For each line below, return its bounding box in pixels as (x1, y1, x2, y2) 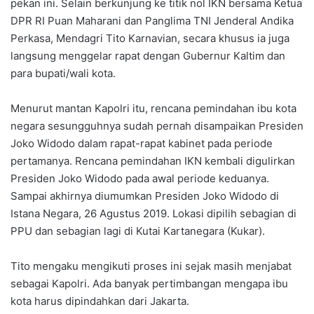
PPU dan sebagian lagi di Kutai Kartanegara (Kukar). (11, 224, 265, 238)
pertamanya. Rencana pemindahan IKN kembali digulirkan (11, 153, 295, 168)
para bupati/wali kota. (11, 66, 116, 80)
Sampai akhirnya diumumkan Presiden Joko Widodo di (11, 189, 279, 203)
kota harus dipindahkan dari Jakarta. (11, 294, 189, 308)
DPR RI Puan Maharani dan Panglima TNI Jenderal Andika (11, 13, 294, 27)
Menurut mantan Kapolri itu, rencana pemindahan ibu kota (11, 101, 296, 115)
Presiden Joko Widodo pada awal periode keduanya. (11, 171, 269, 185)
